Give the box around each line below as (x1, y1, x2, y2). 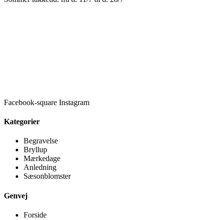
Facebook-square (4, 98, 57, 107)
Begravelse (24, 137, 58, 145)
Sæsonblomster (24, 172, 71, 181)
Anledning (24, 163, 56, 172)
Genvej (4, 191, 27, 200)
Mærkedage (24, 154, 60, 163)
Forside (24, 210, 47, 219)
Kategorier (4, 117, 40, 126)
